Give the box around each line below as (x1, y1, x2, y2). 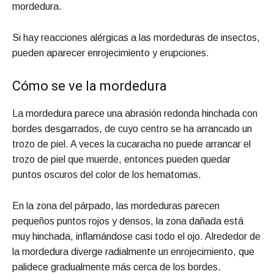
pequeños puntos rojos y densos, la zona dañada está (12, 215, 243, 226)
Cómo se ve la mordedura (12, 78, 167, 94)
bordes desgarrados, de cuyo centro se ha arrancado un (12, 123, 252, 134)
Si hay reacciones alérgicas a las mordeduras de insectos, (12, 32, 260, 43)
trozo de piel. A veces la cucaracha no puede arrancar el (12, 138, 251, 149)
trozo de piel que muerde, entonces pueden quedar (12, 154, 231, 165)
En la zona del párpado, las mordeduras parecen (12, 200, 220, 211)
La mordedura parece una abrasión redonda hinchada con (12, 108, 257, 119)
